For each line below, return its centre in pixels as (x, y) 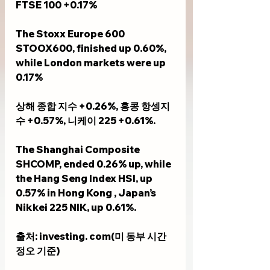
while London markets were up (92, 63)
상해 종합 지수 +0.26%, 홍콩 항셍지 (93, 106)
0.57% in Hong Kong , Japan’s (87, 193)
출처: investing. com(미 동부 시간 (92, 237)
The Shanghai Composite (79, 150)
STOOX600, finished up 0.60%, (92, 49)
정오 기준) (38, 251)
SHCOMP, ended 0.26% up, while (94, 164)
